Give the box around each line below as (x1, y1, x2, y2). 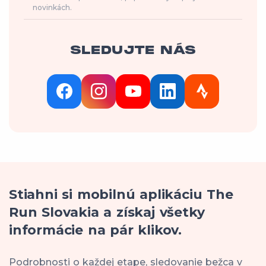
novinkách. (33, 2, 72, 12)
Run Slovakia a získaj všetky (9, 204, 205, 220)
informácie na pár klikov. (9, 221, 182, 238)
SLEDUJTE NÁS (69, 44, 197, 58)
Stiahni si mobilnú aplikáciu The (9, 186, 233, 202)
